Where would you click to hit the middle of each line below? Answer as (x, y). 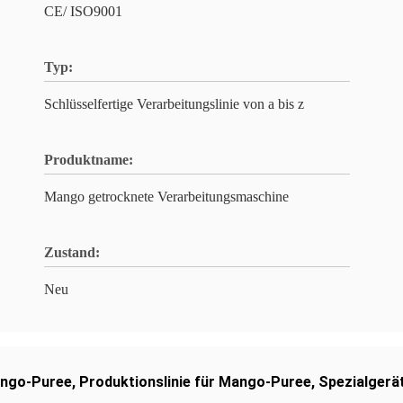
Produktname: (89, 160)
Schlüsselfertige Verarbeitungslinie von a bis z (174, 104)
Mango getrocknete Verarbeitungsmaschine (166, 197)
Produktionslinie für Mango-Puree (195, 382)
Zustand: (72, 252)
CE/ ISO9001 (83, 11)
